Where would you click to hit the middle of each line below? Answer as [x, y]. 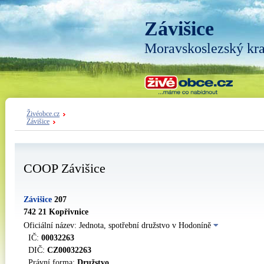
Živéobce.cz [43, 114]
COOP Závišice [65, 168]
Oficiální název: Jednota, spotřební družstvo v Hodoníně [118, 225]
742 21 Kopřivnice [56, 212]
